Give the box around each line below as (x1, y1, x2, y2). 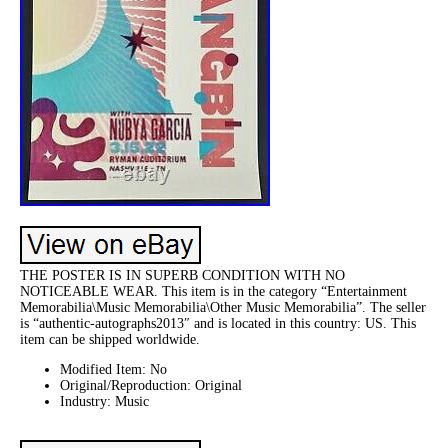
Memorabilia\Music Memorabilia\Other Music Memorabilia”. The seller (20, 299, 426, 315)
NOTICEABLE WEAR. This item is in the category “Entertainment (20, 283, 407, 299)
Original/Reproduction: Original (60, 377, 242, 393)
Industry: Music (60, 393, 149, 409)
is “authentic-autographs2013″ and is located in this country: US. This (20, 315, 416, 331)
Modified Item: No (60, 361, 167, 377)
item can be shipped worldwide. (20, 331, 200, 347)
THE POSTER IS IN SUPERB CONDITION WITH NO (20, 267, 345, 283)
